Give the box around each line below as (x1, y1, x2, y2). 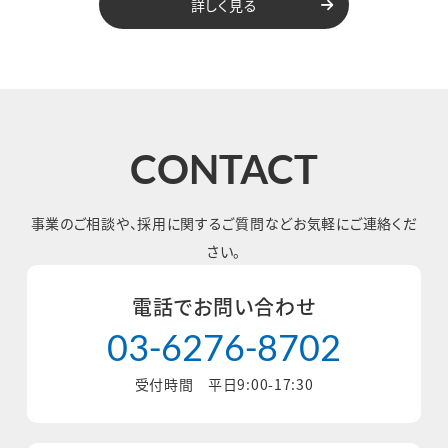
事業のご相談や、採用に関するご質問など (30, 213, 293, 234)
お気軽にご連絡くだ (293, 213, 418, 234)
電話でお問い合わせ (132, 292, 316, 322)
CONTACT (130, 145, 318, 194)
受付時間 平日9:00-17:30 (134, 374, 314, 395)
